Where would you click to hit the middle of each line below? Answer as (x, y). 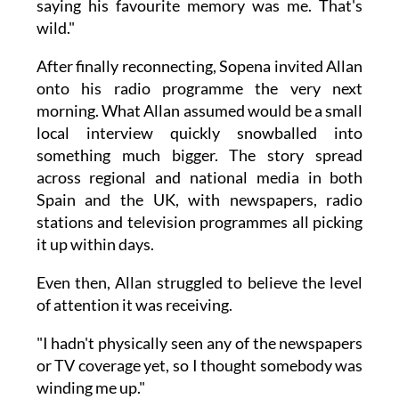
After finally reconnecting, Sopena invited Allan (199, 66)
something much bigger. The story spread (199, 155)
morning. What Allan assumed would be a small (199, 111)
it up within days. (95, 244)
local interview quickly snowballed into (199, 133)
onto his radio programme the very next (199, 89)
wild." (55, 28)
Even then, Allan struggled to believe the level (199, 283)
